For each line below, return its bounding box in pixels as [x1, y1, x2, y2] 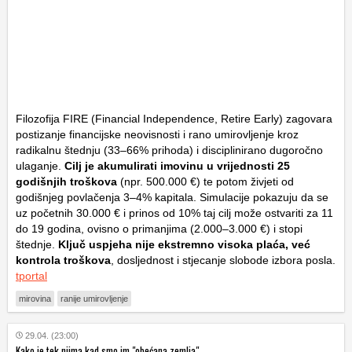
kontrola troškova [16, 253, 111, 266]
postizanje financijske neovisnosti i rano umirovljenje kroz [16, 127, 299, 141]
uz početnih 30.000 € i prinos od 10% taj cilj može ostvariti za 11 [16, 206, 333, 219]
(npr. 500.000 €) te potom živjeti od [117, 174, 294, 188]
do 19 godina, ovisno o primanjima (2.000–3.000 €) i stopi [16, 222, 302, 235]
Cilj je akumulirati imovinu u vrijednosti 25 [61, 159, 290, 172]
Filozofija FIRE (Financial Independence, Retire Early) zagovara [16, 112, 332, 125]
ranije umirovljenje [60, 293, 128, 303]
